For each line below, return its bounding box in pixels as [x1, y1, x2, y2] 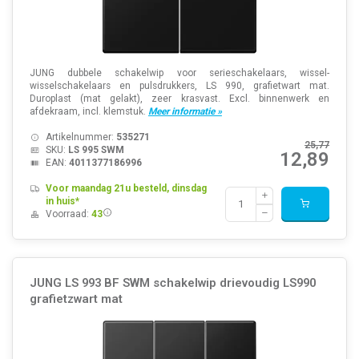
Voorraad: [45, 208, 91, 220]
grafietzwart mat [29, 292, 123, 307]
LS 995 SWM [67, 143, 124, 155]
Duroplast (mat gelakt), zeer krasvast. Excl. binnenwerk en [29, 92, 330, 104]
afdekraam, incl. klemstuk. [29, 105, 148, 117]
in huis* [45, 195, 79, 207]
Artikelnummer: [45, 131, 116, 143]
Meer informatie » [147, 105, 222, 117]
